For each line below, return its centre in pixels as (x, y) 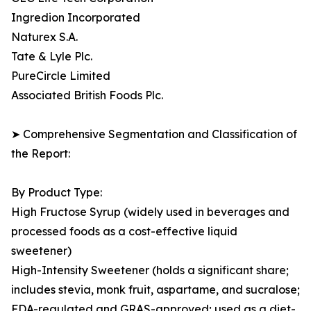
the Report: (41, 154)
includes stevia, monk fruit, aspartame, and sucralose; (155, 290)
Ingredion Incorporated (76, 18)
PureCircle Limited (61, 76)
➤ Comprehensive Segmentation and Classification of (154, 134)
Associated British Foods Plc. (87, 95)
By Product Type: (57, 193)
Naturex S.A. (44, 37)
